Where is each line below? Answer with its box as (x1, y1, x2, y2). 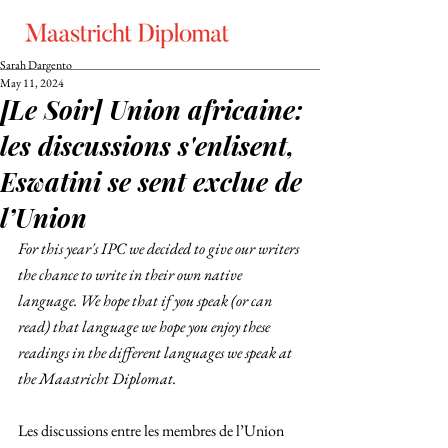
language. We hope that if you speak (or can (18, 290, 275, 311)
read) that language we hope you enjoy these (18, 316, 273, 337)
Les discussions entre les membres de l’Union (18, 420, 287, 441)
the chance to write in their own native (18, 264, 245, 285)
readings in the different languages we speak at (18, 342, 295, 363)
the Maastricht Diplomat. (18, 368, 179, 389)
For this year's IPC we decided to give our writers (18, 238, 302, 259)
